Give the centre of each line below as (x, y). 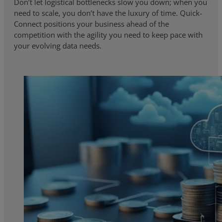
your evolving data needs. (57, 45)
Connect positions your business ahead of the (91, 24)
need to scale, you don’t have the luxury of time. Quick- (108, 13)
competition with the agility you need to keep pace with (108, 34)
